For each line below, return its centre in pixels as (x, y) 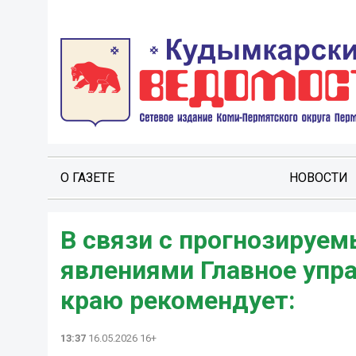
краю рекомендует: (178, 300)
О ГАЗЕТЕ (87, 178)
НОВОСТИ (318, 178)
